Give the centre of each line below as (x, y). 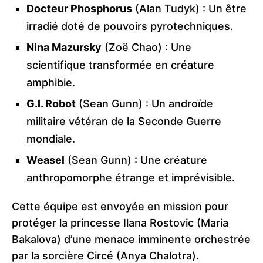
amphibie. (51, 82)
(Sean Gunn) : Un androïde (144, 103)
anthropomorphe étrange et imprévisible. (131, 177)
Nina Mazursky (64, 47)
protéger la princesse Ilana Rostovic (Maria (120, 222)
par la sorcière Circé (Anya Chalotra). (105, 255)
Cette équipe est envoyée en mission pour (120, 206)
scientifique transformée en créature (120, 65)
